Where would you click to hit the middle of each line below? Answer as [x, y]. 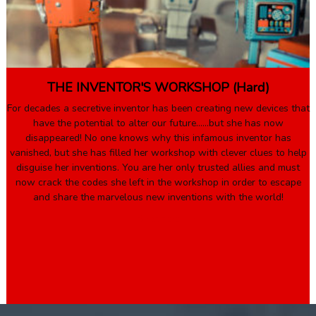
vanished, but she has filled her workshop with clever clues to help [158, 153]
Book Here [158, 220]
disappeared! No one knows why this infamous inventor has [158, 138]
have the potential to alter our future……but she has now [158, 123]
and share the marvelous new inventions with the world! [158, 197]
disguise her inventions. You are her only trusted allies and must [158, 168]
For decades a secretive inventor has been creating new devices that [158, 109]
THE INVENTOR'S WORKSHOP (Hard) [158, 88]
